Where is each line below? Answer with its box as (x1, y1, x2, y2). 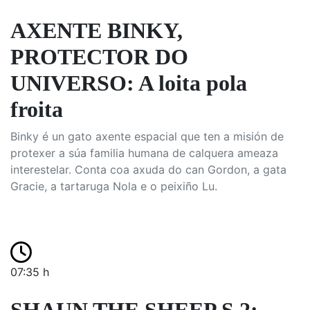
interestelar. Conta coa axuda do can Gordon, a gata (10, 163, 286, 176)
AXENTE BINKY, (10, 18, 183, 43)
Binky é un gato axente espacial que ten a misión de (10, 129, 284, 143)
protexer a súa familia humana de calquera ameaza (10, 146, 278, 160)
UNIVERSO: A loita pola (10, 71, 247, 95)
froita (10, 97, 63, 122)
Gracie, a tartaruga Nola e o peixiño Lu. (10, 179, 217, 193)
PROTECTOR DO (10, 44, 188, 69)
